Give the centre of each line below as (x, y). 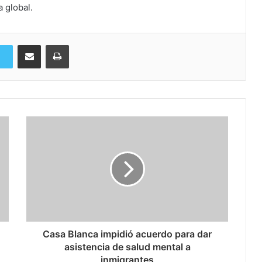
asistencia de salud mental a (127, 247)
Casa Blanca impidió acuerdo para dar (127, 234)
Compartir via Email (50, 44)
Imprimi (81, 44)
